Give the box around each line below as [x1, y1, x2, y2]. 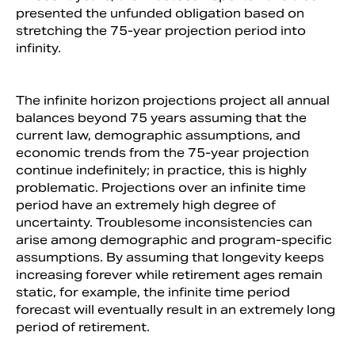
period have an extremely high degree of [16, 197, 276, 212]
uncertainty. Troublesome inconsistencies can [16, 214, 312, 230]
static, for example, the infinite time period [16, 284, 290, 300]
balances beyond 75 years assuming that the [16, 109, 307, 125]
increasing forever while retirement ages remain [16, 266, 323, 282]
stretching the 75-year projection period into [16, 22, 306, 38]
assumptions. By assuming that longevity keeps [16, 249, 324, 265]
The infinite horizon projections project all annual [16, 92, 330, 108]
